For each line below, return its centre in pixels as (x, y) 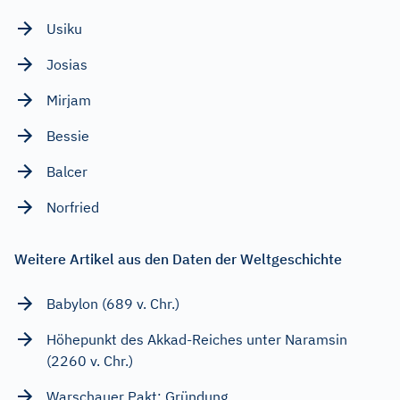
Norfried (73, 207)
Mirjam (69, 100)
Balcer (67, 171)
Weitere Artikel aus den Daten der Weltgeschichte (178, 258)
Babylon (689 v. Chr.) (113, 303)
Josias (67, 64)
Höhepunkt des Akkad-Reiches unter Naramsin (197, 339)
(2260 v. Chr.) (90, 360)
